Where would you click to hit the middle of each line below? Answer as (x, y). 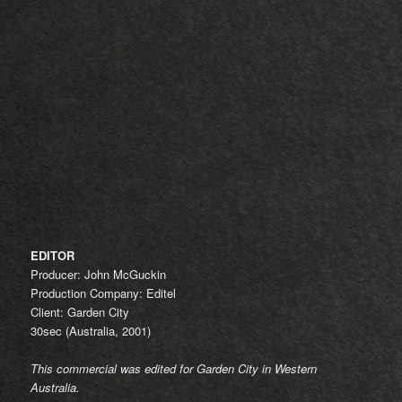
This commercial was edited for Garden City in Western (174, 368)
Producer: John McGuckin (99, 274)
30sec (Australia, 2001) (91, 330)
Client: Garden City (80, 311)
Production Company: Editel (104, 293)
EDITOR (53, 255)
